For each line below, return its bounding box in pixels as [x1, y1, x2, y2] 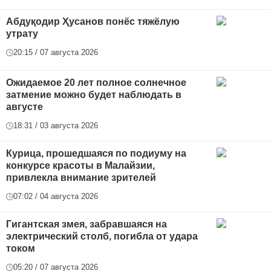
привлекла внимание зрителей [6, 172, 156, 183]
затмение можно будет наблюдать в [6, 90, 181, 100]
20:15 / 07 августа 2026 [13, 48, 98, 57]
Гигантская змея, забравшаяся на [6, 219, 167, 230]
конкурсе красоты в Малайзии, [6, 160, 155, 171]
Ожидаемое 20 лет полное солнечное [6, 77, 186, 88]
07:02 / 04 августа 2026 [13, 192, 98, 201]
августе [6, 102, 43, 113]
